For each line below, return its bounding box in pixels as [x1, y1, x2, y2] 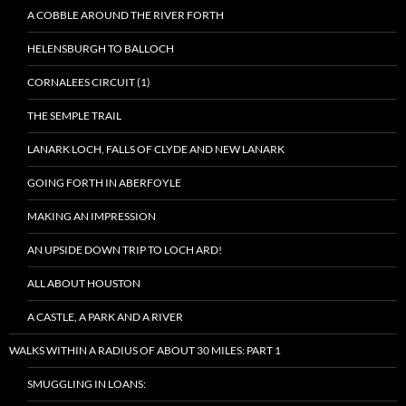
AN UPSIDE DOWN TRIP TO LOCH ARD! [27, 243, 222, 256]
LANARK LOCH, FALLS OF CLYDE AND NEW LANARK [27, 142, 285, 156]
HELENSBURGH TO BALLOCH [27, 42, 174, 55]
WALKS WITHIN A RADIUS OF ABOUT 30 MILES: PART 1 [9, 343, 281, 357]
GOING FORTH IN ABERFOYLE [27, 176, 181, 189]
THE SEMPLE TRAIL [27, 109, 121, 122]
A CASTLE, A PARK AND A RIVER [27, 310, 183, 324]
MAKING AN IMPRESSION [27, 209, 156, 223]
